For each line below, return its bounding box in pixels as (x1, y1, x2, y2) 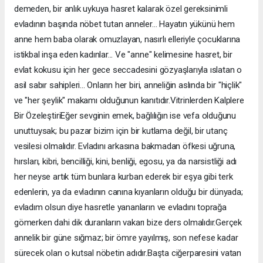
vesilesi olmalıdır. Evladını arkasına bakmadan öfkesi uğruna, (14, 141, 236, 152)
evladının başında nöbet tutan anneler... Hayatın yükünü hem (14, 19, 235, 30)
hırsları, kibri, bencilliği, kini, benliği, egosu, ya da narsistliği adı (14, 156, 237, 167)
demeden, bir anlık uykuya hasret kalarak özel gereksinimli (14, 4, 228, 15)
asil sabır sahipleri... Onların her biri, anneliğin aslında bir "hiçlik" (14, 80, 242, 91)
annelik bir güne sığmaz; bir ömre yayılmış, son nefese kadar (14, 232, 238, 244)
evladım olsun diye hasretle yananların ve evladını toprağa (14, 202, 227, 213)
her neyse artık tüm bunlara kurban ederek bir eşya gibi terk (14, 171, 233, 183)
